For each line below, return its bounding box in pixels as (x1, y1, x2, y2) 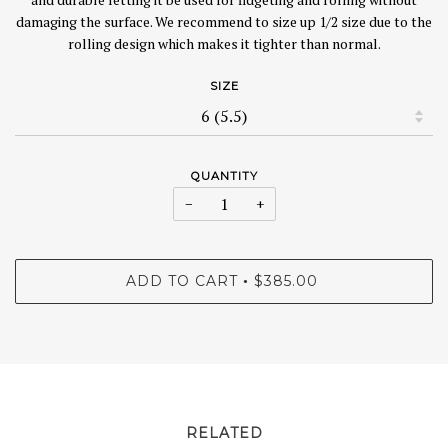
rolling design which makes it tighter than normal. (67, 34, 381, 54)
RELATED (185, 423, 263, 442)
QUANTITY (190, 168, 258, 183)
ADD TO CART (125, 271, 238, 290)
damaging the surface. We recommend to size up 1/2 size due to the (16, 12, 432, 32)
